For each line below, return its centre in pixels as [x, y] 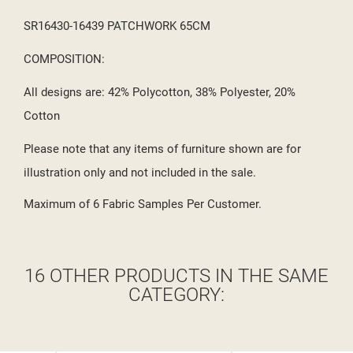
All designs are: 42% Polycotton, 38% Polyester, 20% [160, 93]
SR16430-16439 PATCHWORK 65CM [117, 26]
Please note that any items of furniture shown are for [162, 149]
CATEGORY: [176, 295]
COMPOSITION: [64, 59]
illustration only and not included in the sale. [140, 173]
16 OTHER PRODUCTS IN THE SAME [176, 276]
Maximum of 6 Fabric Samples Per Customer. [143, 204]
